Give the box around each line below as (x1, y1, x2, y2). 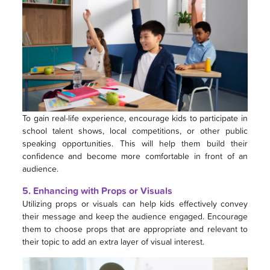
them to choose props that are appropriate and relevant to (22, 223, 248, 235)
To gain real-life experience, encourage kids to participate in (22, 112, 248, 124)
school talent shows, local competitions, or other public (22, 125, 248, 137)
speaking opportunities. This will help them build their (22, 137, 248, 149)
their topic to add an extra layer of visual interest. (22, 236, 204, 248)
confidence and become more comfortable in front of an (22, 150, 248, 162)
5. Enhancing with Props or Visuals (22, 184, 172, 198)
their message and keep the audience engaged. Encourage (22, 210, 248, 222)
